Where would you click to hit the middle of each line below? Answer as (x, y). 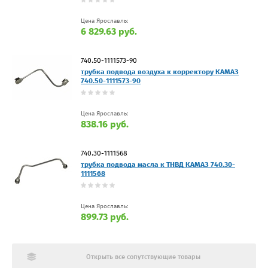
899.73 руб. (105, 217)
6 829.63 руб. (109, 31)
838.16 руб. (105, 124)
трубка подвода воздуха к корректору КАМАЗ (160, 71)
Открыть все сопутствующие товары (143, 257)
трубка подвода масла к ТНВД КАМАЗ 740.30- (158, 164)
